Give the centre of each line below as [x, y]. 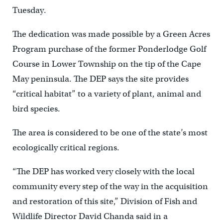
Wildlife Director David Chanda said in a [90, 216]
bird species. [36, 109]
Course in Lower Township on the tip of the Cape [107, 64]
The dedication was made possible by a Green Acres [111, 34]
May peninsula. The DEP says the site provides [100, 79]
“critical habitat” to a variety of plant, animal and [107, 94]
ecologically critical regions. [66, 148]
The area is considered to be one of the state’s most [110, 133]
